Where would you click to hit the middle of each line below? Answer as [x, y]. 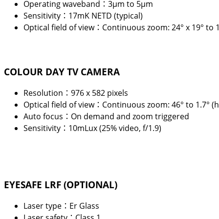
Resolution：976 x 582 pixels [76, 93]
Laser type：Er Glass [61, 206]
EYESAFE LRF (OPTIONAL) [61, 184]
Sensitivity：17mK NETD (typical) [83, 16]
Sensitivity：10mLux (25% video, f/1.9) [92, 128]
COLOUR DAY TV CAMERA [62, 71]
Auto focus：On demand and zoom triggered [106, 117]
